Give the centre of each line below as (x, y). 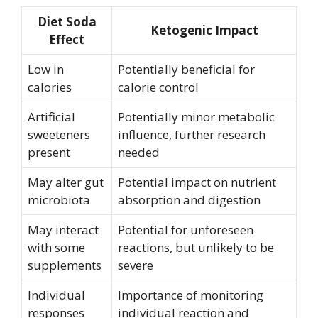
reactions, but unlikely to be (196, 247)
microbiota (59, 200)
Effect (67, 39)
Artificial (51, 117)
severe (136, 265)
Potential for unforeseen (186, 230)
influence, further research (192, 135)
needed (139, 152)
